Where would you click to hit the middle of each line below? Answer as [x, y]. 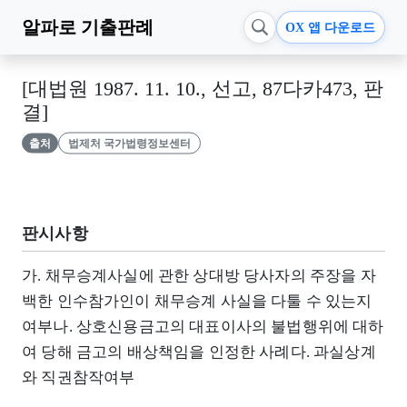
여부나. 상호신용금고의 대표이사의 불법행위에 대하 [203, 326]
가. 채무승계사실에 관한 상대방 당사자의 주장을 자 [199, 275]
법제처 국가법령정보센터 [129, 143]
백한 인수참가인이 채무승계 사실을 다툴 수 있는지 [197, 301]
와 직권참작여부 [79, 377]
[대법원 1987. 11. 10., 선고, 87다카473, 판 [203, 89]
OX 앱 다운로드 [331, 27]
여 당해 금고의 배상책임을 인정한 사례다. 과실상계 [199, 352]
